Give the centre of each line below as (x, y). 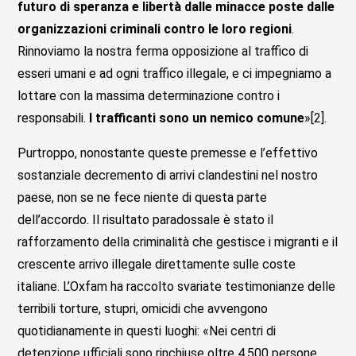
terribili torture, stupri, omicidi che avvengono (143, 308)
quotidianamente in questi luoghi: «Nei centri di (147, 331)
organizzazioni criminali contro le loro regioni (155, 29)
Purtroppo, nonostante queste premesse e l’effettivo (168, 153)
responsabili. (54, 118)
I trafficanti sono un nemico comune (197, 118)
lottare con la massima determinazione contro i (149, 95)
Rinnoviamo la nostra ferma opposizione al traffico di (163, 51)
